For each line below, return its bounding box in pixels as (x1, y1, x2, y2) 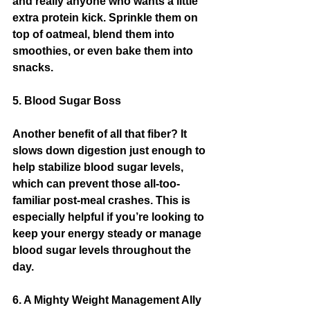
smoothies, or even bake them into (12, 45, 196, 57)
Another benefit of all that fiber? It (12, 128, 190, 140)
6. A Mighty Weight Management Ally (12, 294, 201, 306)
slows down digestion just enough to (12, 145, 208, 156)
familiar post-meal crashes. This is (12, 194, 193, 206)
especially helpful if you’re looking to (12, 211, 207, 223)
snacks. (12, 62, 53, 73)
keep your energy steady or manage (12, 228, 204, 239)
